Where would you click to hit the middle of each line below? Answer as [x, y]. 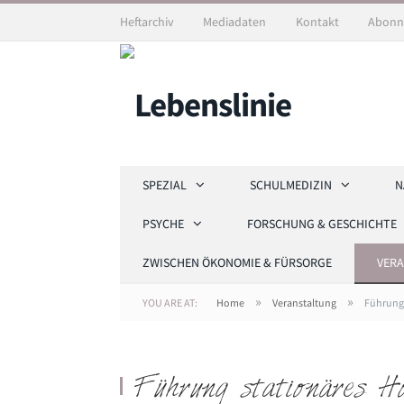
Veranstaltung [304, 303]
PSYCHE [163, 224]
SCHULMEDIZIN [291, 185]
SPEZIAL [165, 185]
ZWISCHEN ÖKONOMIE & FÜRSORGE [237, 263]
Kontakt [317, 22]
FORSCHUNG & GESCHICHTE [322, 224]
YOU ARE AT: [170, 303]
